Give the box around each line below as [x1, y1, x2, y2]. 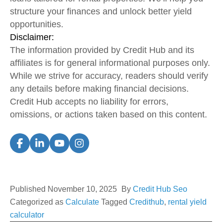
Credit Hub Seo [133, 184, 187, 193]
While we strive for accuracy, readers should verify [10, 70, 208, 81]
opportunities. [10, 19, 63, 29]
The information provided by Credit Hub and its [10, 45, 194, 55]
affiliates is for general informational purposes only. [10, 57, 210, 68]
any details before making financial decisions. [10, 83, 189, 94]
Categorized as [10, 197, 65, 206]
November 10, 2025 [48, 184, 117, 193]
